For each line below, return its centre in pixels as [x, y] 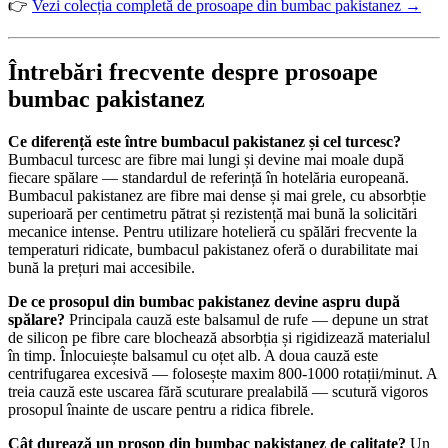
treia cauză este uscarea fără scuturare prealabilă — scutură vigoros [218, 391]
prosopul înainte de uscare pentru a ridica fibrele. [161, 409]
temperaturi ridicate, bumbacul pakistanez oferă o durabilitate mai [213, 249]
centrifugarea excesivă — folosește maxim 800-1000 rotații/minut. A [222, 373]
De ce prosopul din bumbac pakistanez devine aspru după [204, 301]
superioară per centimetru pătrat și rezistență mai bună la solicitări [212, 213]
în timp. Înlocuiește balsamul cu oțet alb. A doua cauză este [193, 355]
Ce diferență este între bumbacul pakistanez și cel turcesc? [204, 141]
